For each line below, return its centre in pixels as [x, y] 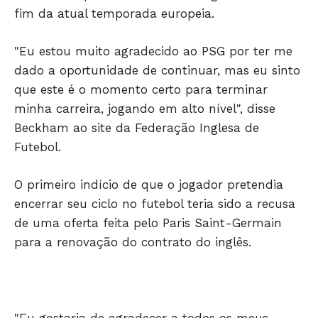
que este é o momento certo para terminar [141, 90]
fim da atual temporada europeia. [114, 14]
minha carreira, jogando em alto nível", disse [145, 109]
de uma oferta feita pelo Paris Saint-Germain [148, 223]
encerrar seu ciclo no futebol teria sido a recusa [155, 204]
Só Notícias [159, 234]
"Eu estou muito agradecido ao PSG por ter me [153, 51]
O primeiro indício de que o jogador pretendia [149, 185]
